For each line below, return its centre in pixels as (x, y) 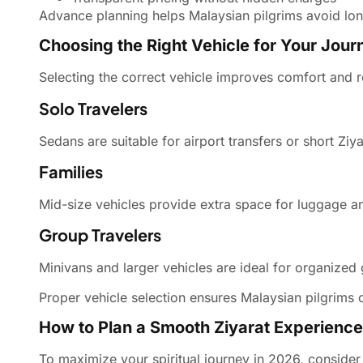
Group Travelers (100, 235)
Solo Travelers (93, 108)
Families (71, 172)
